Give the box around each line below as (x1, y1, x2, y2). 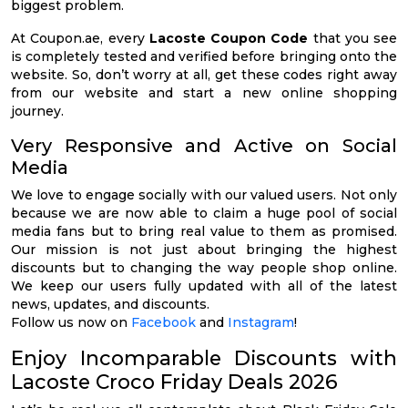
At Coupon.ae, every (11, 29, 149, 46)
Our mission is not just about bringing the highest (11, 240, 397, 258)
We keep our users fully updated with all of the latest (11, 277, 397, 294)
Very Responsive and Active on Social (11, 134, 397, 157)
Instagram (228, 313, 294, 331)
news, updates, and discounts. (11, 295, 209, 312)
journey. (11, 102, 64, 119)
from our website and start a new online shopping (11, 84, 397, 101)
